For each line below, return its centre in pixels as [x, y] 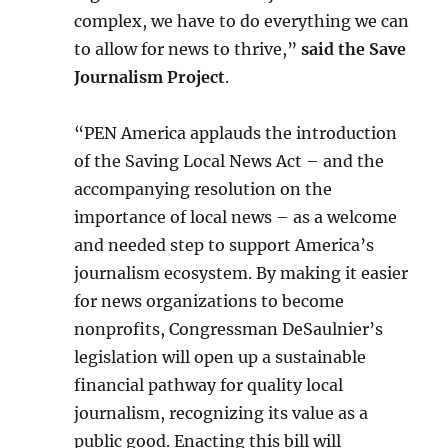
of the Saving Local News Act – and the [229, 161]
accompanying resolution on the [203, 189]
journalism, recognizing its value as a [221, 413]
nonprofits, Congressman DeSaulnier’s [229, 329]
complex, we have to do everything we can [242, 21]
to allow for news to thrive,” [188, 49]
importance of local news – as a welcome [236, 217]
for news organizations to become [209, 301]
